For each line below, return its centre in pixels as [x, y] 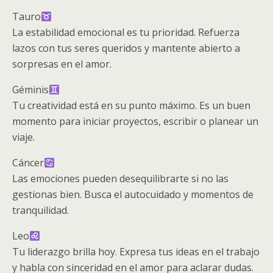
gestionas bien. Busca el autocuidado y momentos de [133, 194]
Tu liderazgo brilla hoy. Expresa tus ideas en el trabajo [136, 252]
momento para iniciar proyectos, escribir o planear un [135, 121]
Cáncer [28, 163]
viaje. [23, 137]
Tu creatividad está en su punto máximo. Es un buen [131, 105]
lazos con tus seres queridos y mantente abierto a [126, 48]
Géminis [30, 90]
